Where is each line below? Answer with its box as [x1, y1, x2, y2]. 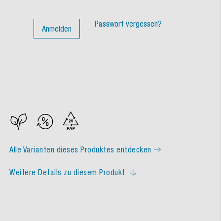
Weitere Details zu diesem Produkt [9, 167, 125, 177]
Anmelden [42, 24, 72, 33]
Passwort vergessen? [95, 19, 162, 28]
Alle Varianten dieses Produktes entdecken [9, 145, 151, 154]
